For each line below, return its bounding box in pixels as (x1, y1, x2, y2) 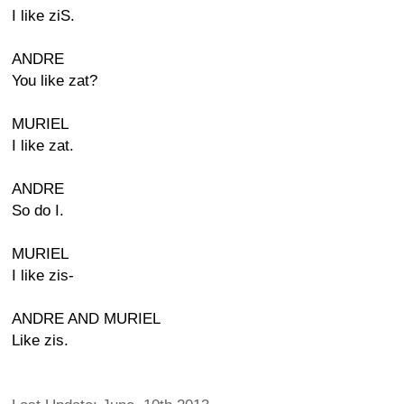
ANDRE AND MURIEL (12, 310, 161, 327)
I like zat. (12, 137, 74, 154)
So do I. (12, 202, 64, 219)
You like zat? (12, 72, 97, 89)
